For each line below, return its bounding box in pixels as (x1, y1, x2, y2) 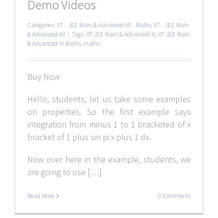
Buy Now (27, 71, 60, 82)
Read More (27, 191, 54, 200)
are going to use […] (27, 166, 102, 178)
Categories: (27, 20, 57, 29)
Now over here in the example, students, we (27, 153, 191, 165)
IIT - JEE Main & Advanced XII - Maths (57, 20, 151, 29)
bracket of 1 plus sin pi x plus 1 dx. (27, 131, 151, 143)
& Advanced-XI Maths (27, 39, 81, 48)
